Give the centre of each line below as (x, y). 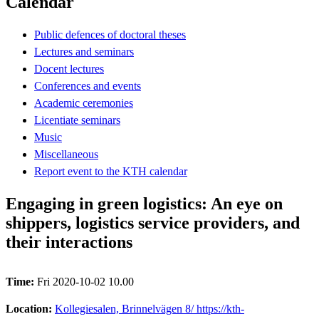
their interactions (69, 242)
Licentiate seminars (77, 120)
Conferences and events (88, 85)
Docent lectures (69, 68)
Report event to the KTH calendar (111, 171)
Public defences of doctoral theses (110, 34)
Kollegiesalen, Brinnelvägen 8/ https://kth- (150, 308)
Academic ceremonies (84, 103)
